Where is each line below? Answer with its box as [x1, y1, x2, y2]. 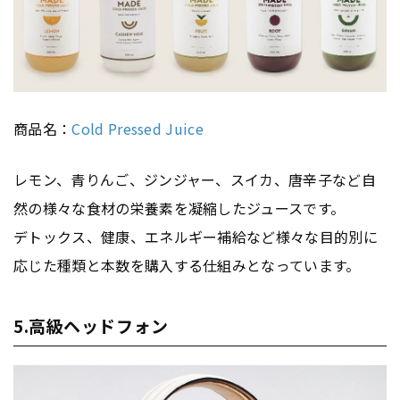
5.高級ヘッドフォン [13, 313, 169, 338]
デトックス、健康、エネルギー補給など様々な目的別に [13, 226, 379, 248]
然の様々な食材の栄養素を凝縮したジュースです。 [13, 197, 346, 220]
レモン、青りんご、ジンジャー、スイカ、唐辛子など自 [13, 169, 376, 191]
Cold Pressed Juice [71, 118, 204, 140]
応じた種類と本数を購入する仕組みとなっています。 [13, 254, 361, 277]
